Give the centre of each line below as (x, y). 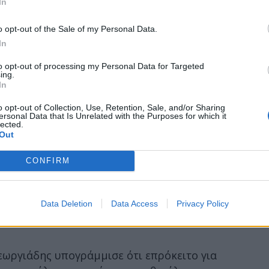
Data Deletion (66, 203)
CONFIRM (48, 161)
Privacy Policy (202, 203)
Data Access (134, 203)
